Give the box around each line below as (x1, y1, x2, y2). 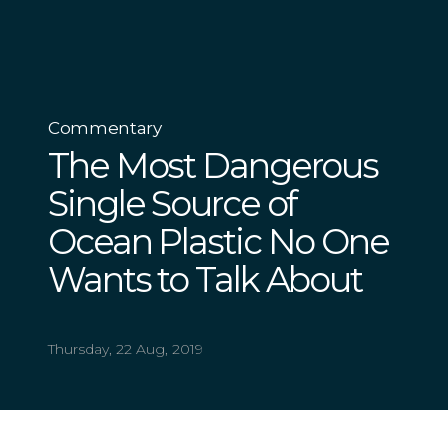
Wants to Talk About (48, 258, 363, 302)
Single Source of (48, 182, 297, 226)
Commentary (48, 117, 162, 138)
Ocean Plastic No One (48, 220, 389, 264)
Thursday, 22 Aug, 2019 (48, 340, 203, 359)
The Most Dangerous (48, 144, 379, 188)
